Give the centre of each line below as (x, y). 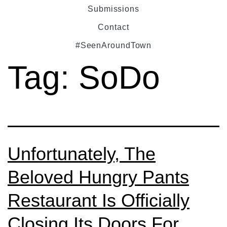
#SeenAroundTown (113, 45)
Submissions (113, 9)
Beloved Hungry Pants (98, 177)
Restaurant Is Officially (99, 200)
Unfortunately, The (82, 154)
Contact (113, 27)
